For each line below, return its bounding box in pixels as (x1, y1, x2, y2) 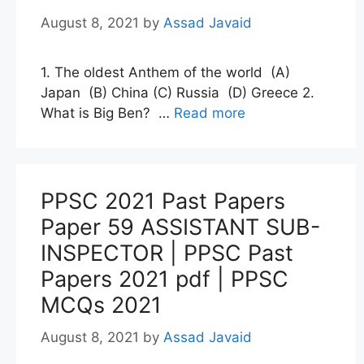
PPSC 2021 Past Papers (41, 187, 285, 214)
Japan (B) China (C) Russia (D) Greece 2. (41, 84, 314, 101)
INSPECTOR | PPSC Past (41, 239, 293, 266)
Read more (174, 104, 245, 121)
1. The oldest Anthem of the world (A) (41, 63, 290, 80)
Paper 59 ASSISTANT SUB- (41, 213, 320, 240)
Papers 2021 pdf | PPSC (41, 265, 288, 292)
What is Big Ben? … (41, 104, 174, 121)
